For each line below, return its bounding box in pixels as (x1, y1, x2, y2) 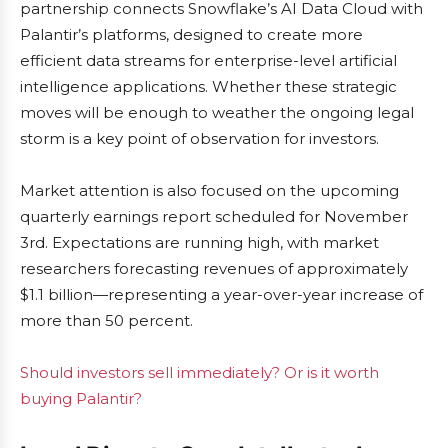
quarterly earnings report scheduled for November (20, 207, 408, 226)
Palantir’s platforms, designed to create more (20, 25, 363, 44)
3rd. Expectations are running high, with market (20, 233, 379, 252)
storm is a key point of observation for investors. (20, 129, 379, 148)
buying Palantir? (20, 389, 142, 408)
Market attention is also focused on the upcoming (20, 181, 399, 200)
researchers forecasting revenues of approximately (20, 259, 408, 278)
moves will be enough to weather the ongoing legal (20, 103, 414, 122)
